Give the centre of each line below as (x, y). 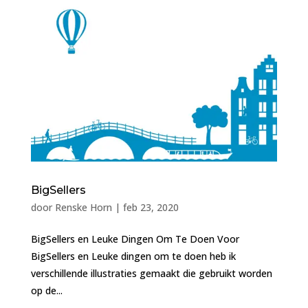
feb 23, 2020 (151, 208)
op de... (46, 291)
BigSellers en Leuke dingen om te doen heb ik (133, 256)
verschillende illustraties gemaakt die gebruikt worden (151, 274)
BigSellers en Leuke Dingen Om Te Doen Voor (135, 239)
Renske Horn (83, 208)
